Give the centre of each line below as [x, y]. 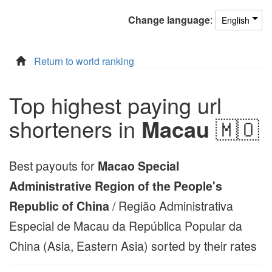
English [236, 20]
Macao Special [138, 166]
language [189, 20]
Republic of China [59, 206]
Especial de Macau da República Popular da [126, 226]
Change [146, 20]
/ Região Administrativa [171, 206]
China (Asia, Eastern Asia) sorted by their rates [133, 246]
